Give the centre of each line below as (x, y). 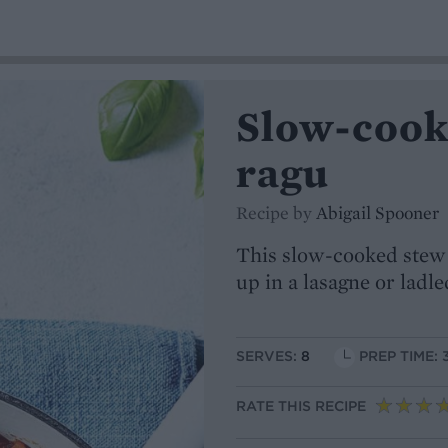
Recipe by (276, 212)
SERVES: (268, 356)
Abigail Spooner (377, 212)
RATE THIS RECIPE (301, 406)
